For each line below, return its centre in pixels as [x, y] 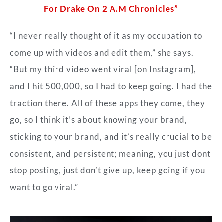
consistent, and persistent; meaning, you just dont [110, 153]
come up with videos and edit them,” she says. [102, 52]
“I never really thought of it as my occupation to [106, 35]
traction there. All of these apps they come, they [108, 103]
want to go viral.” [44, 187]
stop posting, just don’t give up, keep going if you [108, 170]
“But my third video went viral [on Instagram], [103, 69]
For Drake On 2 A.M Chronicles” [111, 8]
